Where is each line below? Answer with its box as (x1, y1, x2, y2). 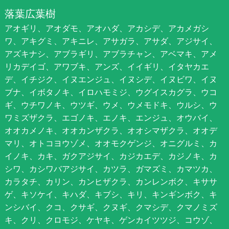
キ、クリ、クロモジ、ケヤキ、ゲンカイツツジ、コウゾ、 (4, 214, 217, 226)
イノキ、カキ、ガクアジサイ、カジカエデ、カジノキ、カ (4, 150, 217, 162)
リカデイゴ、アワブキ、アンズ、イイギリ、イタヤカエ (4, 61, 209, 73)
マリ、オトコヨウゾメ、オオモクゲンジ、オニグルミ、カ (4, 138, 217, 149)
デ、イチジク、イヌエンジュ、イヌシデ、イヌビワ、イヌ (4, 74, 217, 85)
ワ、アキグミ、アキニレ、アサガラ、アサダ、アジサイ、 (4, 35, 217, 47)
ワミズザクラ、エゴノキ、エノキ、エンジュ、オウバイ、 (4, 112, 217, 124)
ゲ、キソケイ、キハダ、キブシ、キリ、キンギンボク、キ (4, 189, 217, 200)
